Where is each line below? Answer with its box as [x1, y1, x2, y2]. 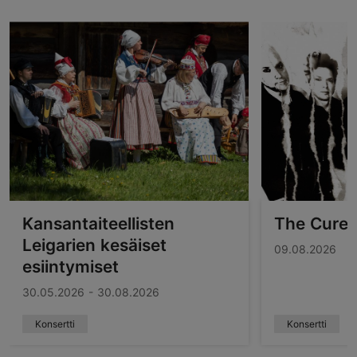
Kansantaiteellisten [22, 214, 175, 233]
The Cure [274, 214, 348, 233]
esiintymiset [22, 257, 119, 277]
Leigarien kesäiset [22, 235, 167, 255]
